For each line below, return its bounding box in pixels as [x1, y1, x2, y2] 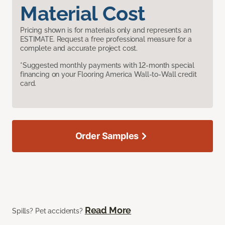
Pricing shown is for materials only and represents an [20, 26, 191, 35]
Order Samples [75, 131, 139, 142]
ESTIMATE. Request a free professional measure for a [20, 35, 192, 44]
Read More [84, 205, 132, 216]
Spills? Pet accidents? [12, 207, 85, 215]
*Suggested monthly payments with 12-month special [20, 61, 195, 70]
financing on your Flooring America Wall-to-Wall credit [20, 70, 197, 79]
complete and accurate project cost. [20, 44, 138, 53]
